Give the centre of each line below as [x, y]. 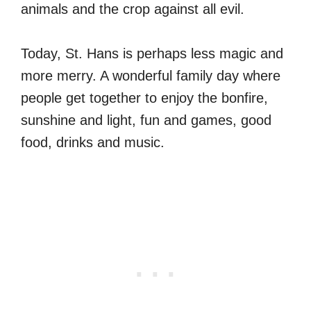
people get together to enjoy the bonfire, [144, 98]
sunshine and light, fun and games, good [146, 120]
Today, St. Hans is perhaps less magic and [152, 53]
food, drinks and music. [93, 142]
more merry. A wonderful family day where [151, 75]
